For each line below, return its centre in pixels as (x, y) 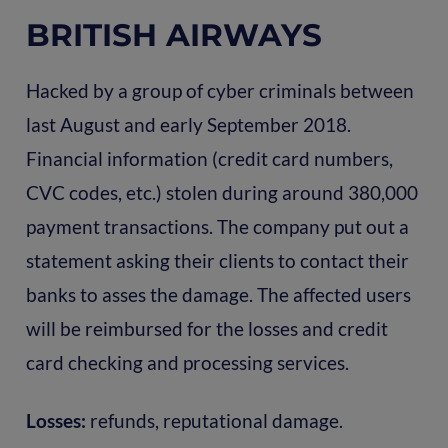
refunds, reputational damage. (214, 420)
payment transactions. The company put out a (217, 226)
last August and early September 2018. (188, 124)
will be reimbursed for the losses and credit (206, 328)
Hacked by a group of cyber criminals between (219, 90)
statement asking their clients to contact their (217, 260)
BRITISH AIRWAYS (173, 34)
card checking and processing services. (187, 362)
